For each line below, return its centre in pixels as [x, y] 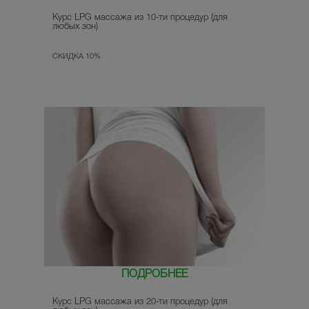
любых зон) [75, 27]
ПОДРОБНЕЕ [154, 274]
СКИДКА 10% [77, 57]
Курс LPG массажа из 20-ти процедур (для [140, 301]
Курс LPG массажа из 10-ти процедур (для [140, 18]
